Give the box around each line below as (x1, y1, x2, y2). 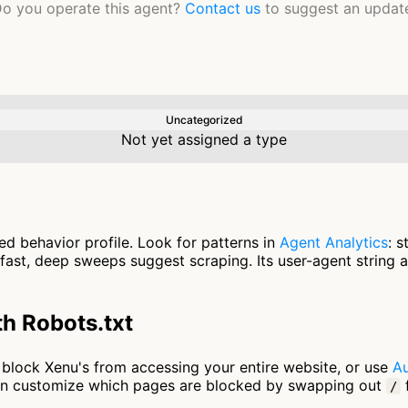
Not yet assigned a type (121, 130, 287, 148)
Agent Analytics (280, 233, 388, 251)
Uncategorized (165, 113, 243, 127)
